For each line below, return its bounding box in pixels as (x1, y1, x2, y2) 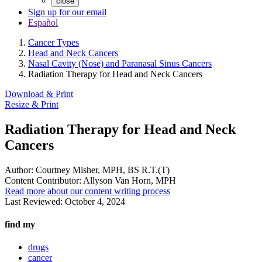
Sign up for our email (28, 7, 106, 17)
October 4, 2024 (65, 196, 125, 206)
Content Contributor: (5, 175, 81, 185)
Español (28, 18, 58, 27)
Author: (5, 164, 33, 175)
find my (5, 219, 35, 230)
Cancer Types (28, 37, 79, 47)
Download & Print (5, 89, 73, 99)
